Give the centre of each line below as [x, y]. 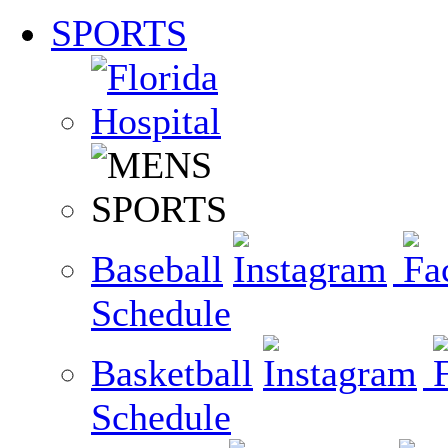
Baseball [157, 269]
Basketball [172, 373]
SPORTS [119, 33]
